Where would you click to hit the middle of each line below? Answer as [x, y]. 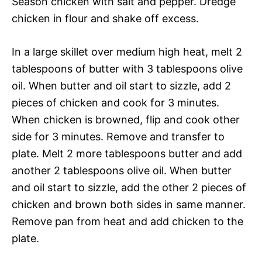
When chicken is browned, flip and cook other [126, 120]
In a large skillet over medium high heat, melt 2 [127, 52]
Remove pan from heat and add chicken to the [127, 221]
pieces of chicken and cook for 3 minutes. [116, 103]
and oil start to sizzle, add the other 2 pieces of [129, 187]
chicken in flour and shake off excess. [105, 18]
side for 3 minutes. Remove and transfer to [118, 137]
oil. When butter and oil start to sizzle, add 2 [121, 86]
